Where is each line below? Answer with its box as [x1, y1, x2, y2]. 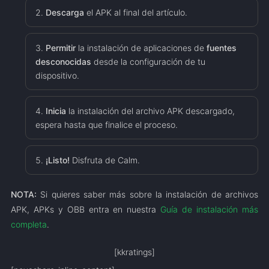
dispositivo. [35, 70, 79, 80]
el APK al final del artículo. [83, 7, 187, 17]
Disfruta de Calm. [69, 155, 140, 165]
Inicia [45, 106, 66, 116]
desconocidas [35, 56, 91, 67]
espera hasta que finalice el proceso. [35, 119, 178, 130]
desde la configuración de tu [91, 56, 205, 67]
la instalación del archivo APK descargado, [65, 106, 235, 116]
